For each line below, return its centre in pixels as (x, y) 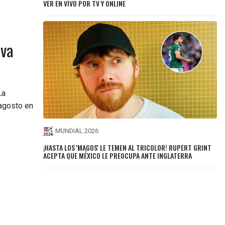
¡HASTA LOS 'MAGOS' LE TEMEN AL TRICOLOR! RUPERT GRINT (128, 147)
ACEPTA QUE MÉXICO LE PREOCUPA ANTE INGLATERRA (118, 155)
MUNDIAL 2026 (77, 131)
